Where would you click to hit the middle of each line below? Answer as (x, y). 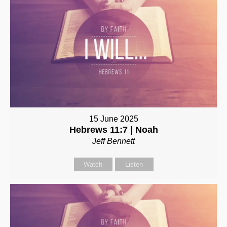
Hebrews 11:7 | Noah (113, 129)
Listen (134, 164)
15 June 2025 (113, 119)
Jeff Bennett (113, 141)
